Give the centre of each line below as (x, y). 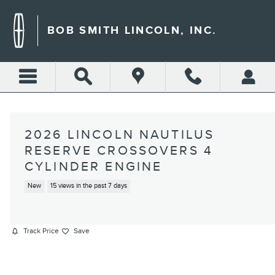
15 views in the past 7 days (88, 186)
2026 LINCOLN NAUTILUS (120, 135)
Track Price (41, 231)
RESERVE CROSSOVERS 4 (119, 151)
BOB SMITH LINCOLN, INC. (132, 30)
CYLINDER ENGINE (94, 167)
